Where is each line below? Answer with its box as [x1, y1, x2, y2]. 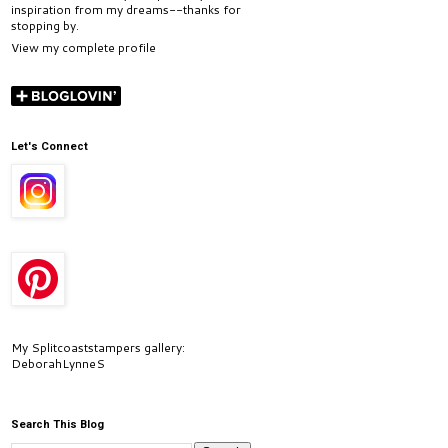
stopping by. [11, 17, 79, 34]
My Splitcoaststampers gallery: [11, 339, 185, 356]
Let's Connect [11, 140, 88, 153]
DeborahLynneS [11, 355, 105, 372]
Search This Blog [11, 418, 104, 431]
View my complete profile [11, 39, 156, 56]
